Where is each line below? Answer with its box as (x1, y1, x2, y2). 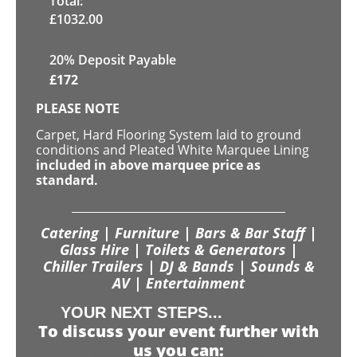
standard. (36, 171, 98, 190)
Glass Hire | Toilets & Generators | (59, 239, 298, 259)
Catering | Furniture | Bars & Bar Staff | (40, 222, 317, 242)
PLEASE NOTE (36, 99, 120, 117)
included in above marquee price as (36, 156, 261, 175)
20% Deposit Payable (49, 50, 176, 69)
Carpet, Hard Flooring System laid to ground (36, 126, 301, 144)
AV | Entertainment (112, 273, 245, 292)
